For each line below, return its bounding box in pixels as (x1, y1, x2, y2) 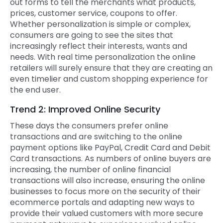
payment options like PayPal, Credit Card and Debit (10, 142, 211, 153)
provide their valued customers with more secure (10, 208, 203, 219)
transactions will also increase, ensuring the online (10, 175, 205, 186)
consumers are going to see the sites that (10, 29, 173, 41)
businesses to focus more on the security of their (10, 186, 201, 197)
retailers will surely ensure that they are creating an (10, 62, 213, 74)
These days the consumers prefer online (10, 120, 168, 131)
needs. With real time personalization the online (10, 51, 196, 63)
